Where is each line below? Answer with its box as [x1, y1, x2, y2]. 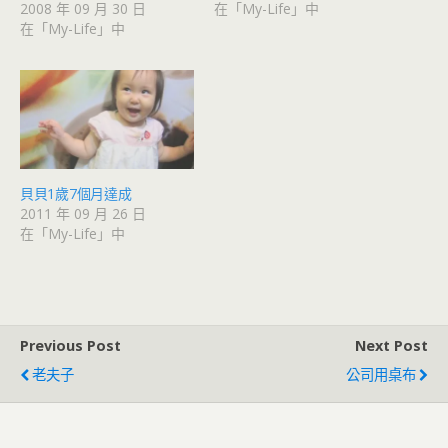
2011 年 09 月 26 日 [20, 204, 146, 224]
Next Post [355, 336, 428, 356]
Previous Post [20, 336, 121, 356]
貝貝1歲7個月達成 [20, 184, 132, 204]
